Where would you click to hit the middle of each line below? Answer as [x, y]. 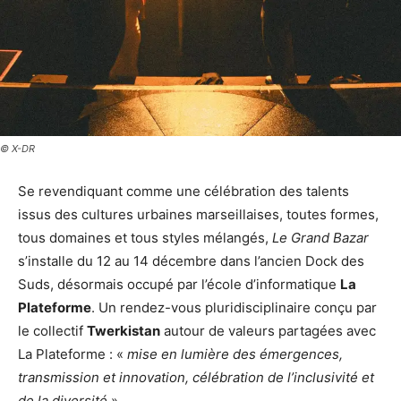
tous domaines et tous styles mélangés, [145, 237]
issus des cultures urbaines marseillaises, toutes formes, [198, 214]
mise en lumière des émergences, [235, 354]
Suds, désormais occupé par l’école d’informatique [179, 284]
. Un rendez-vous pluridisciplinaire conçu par [234, 307]
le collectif [52, 330]
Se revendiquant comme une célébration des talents [183, 191]
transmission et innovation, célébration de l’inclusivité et [196, 377]
